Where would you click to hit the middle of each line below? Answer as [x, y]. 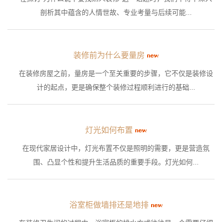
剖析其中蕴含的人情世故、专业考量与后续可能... [116, 13]
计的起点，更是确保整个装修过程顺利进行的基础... [116, 87]
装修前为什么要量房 [109, 55]
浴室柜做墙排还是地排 [109, 205]
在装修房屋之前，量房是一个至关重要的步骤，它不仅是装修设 [116, 74]
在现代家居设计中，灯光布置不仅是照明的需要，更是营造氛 [116, 148]
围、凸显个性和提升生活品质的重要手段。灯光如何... [116, 162]
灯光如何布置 [109, 130]
